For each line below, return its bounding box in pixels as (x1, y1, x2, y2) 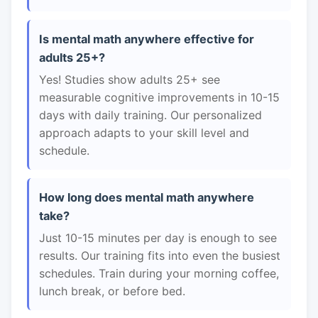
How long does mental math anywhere (39, 190, 254, 204)
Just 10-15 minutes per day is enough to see (39, 231, 277, 245)
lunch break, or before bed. (39, 284, 185, 298)
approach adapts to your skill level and (39, 126, 249, 140)
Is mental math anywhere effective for (39, 32, 254, 46)
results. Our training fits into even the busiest (39, 248, 280, 263)
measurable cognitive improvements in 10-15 (39, 90, 280, 104)
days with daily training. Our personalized (39, 108, 262, 122)
